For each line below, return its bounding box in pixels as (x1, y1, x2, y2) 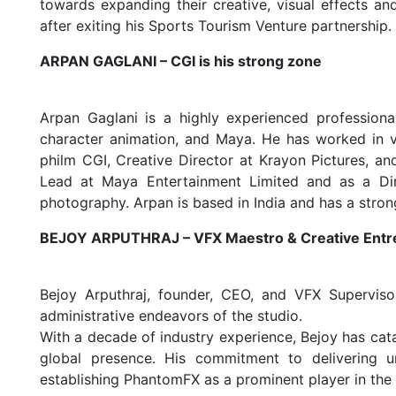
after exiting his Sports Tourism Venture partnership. (40, 17, 392, 35)
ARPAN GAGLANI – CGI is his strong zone (40, 52, 323, 71)
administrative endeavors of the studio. (40, 307, 303, 325)
